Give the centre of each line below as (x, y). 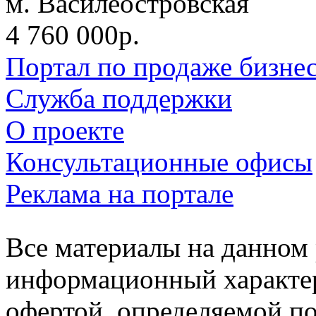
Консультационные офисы (159, 162)
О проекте (65, 130)
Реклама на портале (120, 193)
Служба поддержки (119, 98)
